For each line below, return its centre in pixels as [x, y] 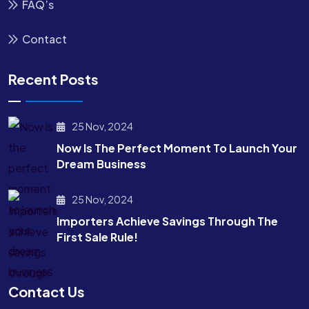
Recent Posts [53, 79]
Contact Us [47, 291]
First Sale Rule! [97, 237]
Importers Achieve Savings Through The [167, 221]
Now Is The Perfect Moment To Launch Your [177, 148]
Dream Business [101, 164]
